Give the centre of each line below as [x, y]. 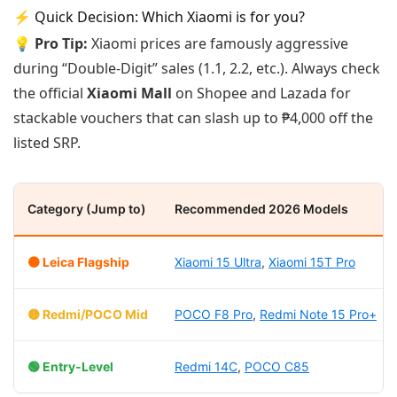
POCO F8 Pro [214, 314]
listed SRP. [47, 143]
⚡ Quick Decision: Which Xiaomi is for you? [159, 17]
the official [50, 93]
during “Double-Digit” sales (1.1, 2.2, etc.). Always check [197, 68]
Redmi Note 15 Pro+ [318, 314]
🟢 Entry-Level [70, 366]
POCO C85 [277, 366]
